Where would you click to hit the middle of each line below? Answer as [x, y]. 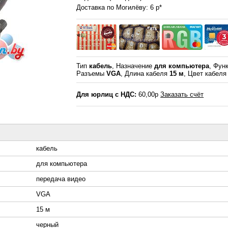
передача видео [61, 179]
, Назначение [133, 66]
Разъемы [92, 74]
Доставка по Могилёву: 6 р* [119, 8]
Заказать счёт [182, 95]
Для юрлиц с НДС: [107, 95]
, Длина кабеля [145, 74]
